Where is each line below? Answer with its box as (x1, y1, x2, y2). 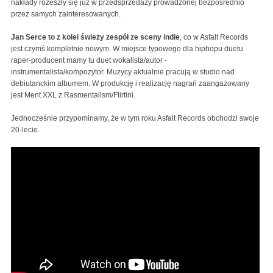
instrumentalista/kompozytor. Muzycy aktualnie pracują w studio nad (11, 67, 235, 76)
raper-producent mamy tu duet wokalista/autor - (11, 55, 167, 65)
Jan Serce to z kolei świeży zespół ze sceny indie (11, 32, 180, 41)
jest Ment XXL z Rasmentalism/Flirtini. (11, 90, 135, 99)
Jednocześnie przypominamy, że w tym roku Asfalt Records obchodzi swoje (11, 113, 259, 122)
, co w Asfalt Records (180, 32, 248, 41)
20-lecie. (11, 125, 40, 134)
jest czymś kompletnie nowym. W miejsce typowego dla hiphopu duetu (11, 44, 243, 53)
